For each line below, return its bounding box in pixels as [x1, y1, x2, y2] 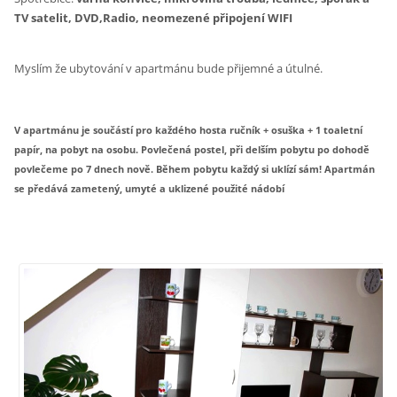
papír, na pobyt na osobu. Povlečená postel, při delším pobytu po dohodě [14, 142, 370, 156]
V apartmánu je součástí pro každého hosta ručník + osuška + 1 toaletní [14, 122, 363, 136]
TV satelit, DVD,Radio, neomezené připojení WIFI [14, 9, 293, 26]
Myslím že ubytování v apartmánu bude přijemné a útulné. [14, 59, 323, 76]
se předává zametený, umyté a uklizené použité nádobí [14, 181, 285, 195]
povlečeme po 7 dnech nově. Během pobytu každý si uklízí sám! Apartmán [14, 161, 376, 175]
